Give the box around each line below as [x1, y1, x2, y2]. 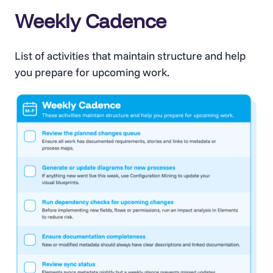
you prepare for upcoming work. [15, 65, 169, 80]
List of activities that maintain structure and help [15, 49, 246, 63]
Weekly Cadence [15, 9, 166, 34]
